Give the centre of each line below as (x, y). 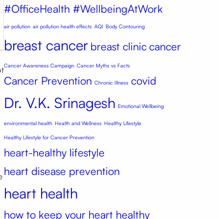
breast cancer (46, 44)
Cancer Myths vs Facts (103, 65)
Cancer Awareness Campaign (39, 65)
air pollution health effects (62, 26)
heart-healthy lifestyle (54, 152)
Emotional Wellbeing (141, 106)
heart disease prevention (62, 171)
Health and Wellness (78, 123)
